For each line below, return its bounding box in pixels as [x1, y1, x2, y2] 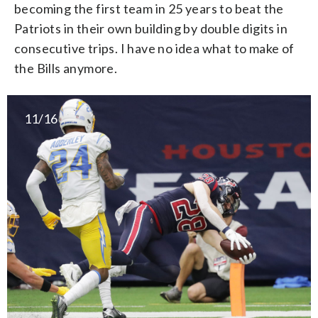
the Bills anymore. [14, 60, 118, 77]
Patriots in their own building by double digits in [14, 21, 287, 37]
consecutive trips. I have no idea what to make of [14, 40, 295, 57]
